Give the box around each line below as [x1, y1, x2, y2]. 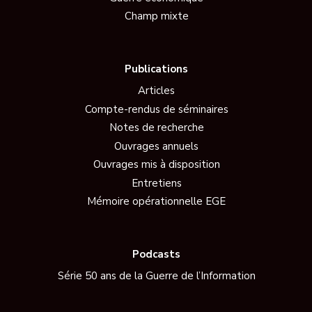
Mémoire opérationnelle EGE [87, 194, 226, 208]
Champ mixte [124, 9, 189, 23]
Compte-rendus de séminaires [84, 102, 228, 116]
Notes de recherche [109, 120, 204, 134]
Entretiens [131, 175, 182, 190]
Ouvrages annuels [114, 139, 198, 153]
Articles [138, 84, 175, 97]
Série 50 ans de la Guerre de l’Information [57, 269, 256, 283]
